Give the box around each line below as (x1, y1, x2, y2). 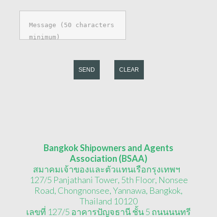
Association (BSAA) (70, 153, 147, 164)
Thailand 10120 (79, 196, 138, 207)
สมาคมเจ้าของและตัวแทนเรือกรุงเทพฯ (32, 164, 185, 175)
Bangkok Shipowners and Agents (44, 142, 173, 154)
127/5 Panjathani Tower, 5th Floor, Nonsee (29, 174, 188, 186)
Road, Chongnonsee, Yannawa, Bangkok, (34, 185, 183, 196)
